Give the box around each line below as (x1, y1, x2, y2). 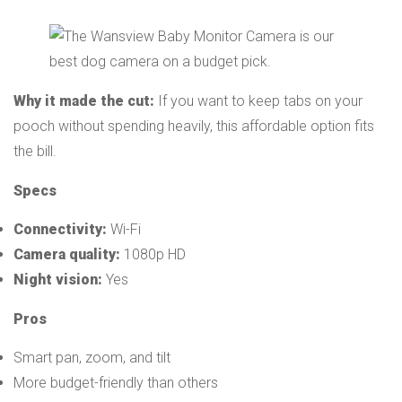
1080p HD (120, 245, 186, 263)
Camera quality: (13, 245, 120, 263)
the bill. (13, 142, 57, 160)
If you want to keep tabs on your (154, 92, 363, 109)
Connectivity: (13, 220, 107, 238)
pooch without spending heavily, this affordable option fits (13, 117, 374, 135)
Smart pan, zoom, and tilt (13, 348, 170, 366)
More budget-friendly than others (13, 373, 218, 391)
